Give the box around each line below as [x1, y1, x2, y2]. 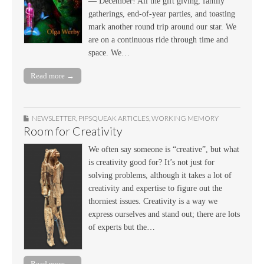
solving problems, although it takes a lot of [88, 171, 232, 180]
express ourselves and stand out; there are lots [88, 210, 240, 219]
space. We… [88, 48, 130, 58]
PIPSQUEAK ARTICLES [78, 114, 149, 123]
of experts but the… [88, 223, 155, 232]
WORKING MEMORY [151, 114, 219, 123]
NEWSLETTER [32, 114, 76, 123]
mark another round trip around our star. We [88, 22, 236, 32]
